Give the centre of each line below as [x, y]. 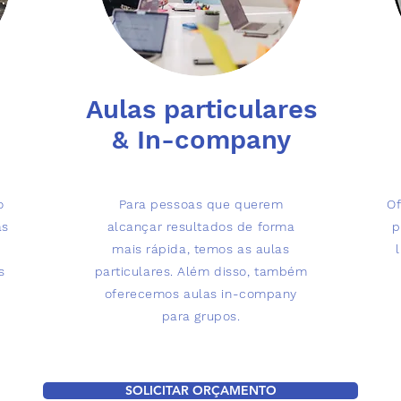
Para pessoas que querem [201, 204]
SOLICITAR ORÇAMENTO [200, 390]
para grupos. [201, 316]
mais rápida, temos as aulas [201, 249]
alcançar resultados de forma [201, 226]
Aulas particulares [201, 109]
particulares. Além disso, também [201, 271]
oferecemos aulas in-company [201, 294]
